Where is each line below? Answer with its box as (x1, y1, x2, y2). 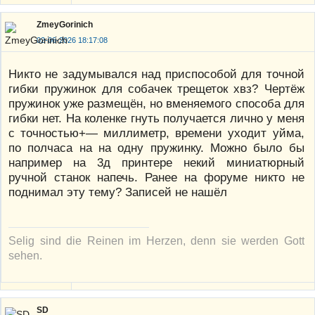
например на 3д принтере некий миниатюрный (8, 155, 304, 170)
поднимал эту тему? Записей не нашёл (8, 185, 227, 200)
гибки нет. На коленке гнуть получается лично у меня (8, 111, 304, 126)
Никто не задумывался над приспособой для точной (8, 67, 304, 82)
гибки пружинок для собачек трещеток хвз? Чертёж (8, 82, 304, 96)
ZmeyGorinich (37, 20, 93, 30)
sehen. (8, 249, 42, 262)
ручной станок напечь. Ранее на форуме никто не (8, 170, 304, 185)
